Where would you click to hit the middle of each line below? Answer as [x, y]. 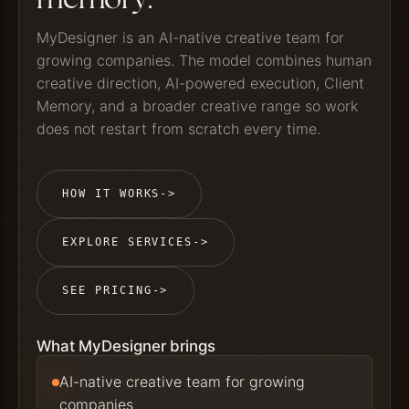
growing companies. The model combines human [204, 61]
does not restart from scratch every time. [179, 129]
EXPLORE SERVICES [128, 242]
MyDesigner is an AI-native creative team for [191, 38]
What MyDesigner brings [126, 346]
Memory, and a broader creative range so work [198, 106]
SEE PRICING [107, 291]
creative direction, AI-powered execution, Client [201, 84]
